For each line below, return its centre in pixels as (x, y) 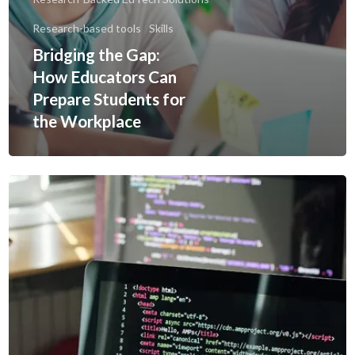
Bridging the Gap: (96, 54)
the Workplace (87, 120)
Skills (161, 28)
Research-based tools (87, 28)
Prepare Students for (109, 98)
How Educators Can (105, 76)
